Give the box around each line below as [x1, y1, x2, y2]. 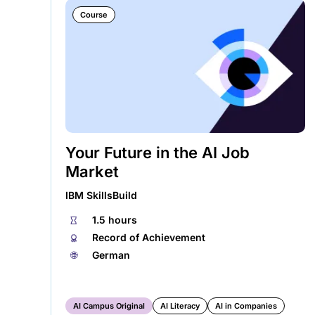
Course [80, 10, 108, 20]
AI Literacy [160, 301, 200, 311]
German [92, 249, 130, 262]
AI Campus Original [73, 301, 145, 311]
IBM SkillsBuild [65, 189, 137, 202]
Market [65, 162, 119, 181]
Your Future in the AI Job [65, 143, 250, 162]
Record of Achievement [92, 231, 205, 244]
